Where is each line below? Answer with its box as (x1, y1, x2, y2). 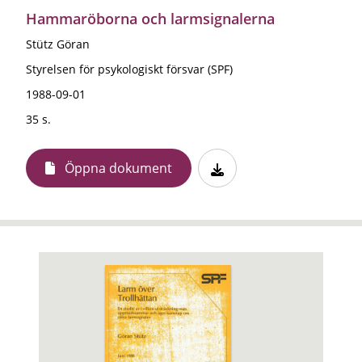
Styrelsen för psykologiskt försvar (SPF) (26, 61, 233, 77)
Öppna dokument (65, 158, 172, 177)
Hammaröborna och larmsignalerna (26, 8, 275, 28)
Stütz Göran (26, 36, 90, 52)
